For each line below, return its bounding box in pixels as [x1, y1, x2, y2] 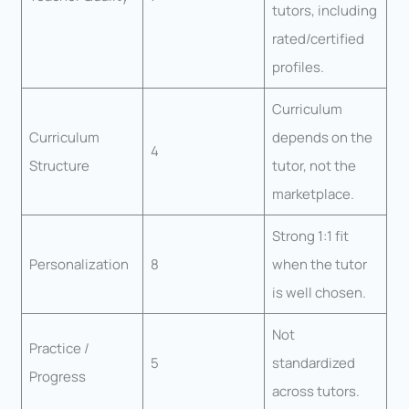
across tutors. [271, 381, 360, 401]
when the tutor [271, 254, 367, 274]
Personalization [28, 254, 129, 274]
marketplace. [271, 184, 354, 204]
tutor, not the [271, 155, 356, 175]
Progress [28, 366, 86, 386]
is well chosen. [271, 282, 366, 302]
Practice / [28, 338, 89, 358]
